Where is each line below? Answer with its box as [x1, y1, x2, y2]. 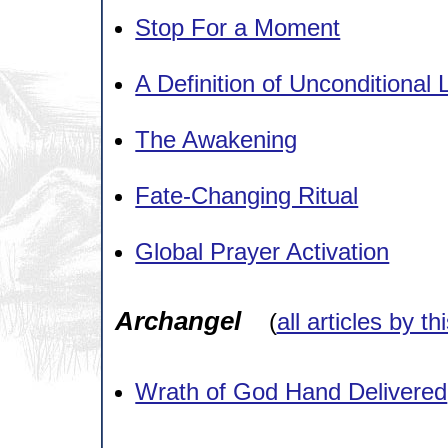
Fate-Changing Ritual [135, 181, 359, 209]
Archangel [114, 306, 241, 337]
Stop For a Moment [135, 13, 341, 41]
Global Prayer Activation [135, 237, 390, 265]
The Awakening [135, 125, 298, 153]
